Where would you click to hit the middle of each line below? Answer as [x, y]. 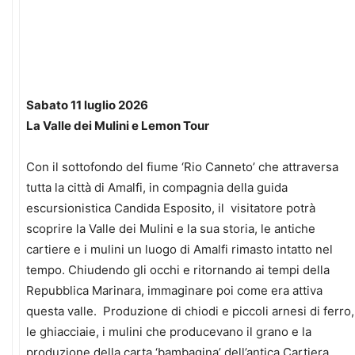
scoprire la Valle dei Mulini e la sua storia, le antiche [171, 229]
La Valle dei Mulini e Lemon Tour [118, 126]
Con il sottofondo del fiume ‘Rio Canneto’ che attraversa [182, 167]
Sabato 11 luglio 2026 [87, 105]
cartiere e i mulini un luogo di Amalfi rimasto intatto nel [179, 250]
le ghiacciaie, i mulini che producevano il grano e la [169, 332]
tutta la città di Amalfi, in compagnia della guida [157, 188]
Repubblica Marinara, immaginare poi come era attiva [174, 291]
